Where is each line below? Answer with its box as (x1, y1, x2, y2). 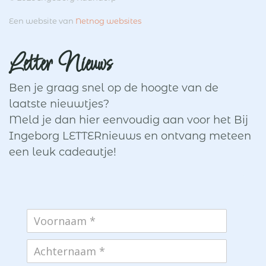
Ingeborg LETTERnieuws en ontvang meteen (9, 129, 251, 142)
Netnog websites (75, 16, 141, 26)
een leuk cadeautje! (9, 145, 116, 159)
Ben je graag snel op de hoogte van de (9, 81, 218, 94)
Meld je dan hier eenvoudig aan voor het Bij (9, 113, 248, 126)
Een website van (9, 16, 75, 26)
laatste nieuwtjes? (9, 97, 109, 110)
